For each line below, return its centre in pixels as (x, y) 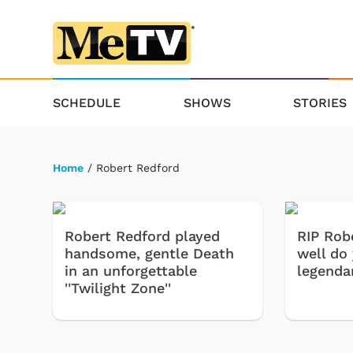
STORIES (320, 102)
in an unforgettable (131, 271)
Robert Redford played (142, 236)
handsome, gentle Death (149, 254)
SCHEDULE (87, 102)
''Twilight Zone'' (118, 288)
